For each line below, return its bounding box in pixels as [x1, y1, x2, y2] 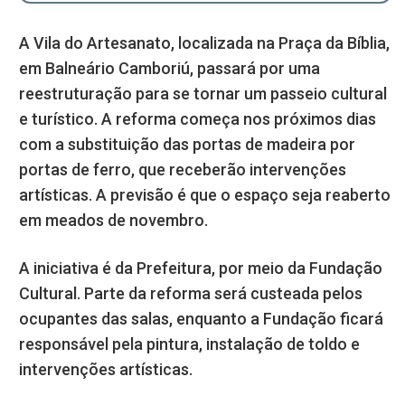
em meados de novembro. [19, 210, 208, 230]
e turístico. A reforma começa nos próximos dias [19, 108, 376, 128]
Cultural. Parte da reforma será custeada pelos [19, 283, 363, 303]
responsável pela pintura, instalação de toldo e [19, 334, 360, 353]
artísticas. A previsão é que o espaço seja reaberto [19, 184, 391, 204]
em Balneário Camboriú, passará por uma [19, 58, 320, 78]
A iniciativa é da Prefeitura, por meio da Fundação [19, 258, 382, 278]
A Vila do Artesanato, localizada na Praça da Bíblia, [19, 33, 390, 52]
